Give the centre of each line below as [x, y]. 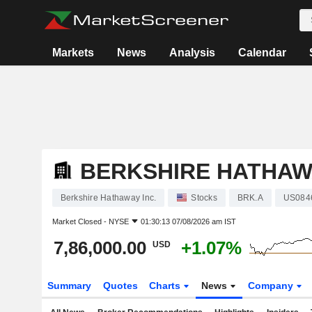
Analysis [193, 53]
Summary [69, 286]
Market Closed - [80, 221]
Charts [166, 286]
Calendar [263, 53]
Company [272, 286]
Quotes [120, 286]
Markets [73, 53]
